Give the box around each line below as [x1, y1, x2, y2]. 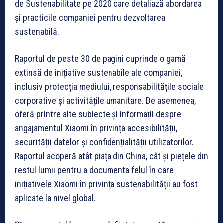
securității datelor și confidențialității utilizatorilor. [15, 136, 194, 147]
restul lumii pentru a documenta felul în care [15, 164, 174, 175]
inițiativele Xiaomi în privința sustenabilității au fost [15, 178, 198, 189]
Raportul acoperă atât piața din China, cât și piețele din [15, 150, 208, 161]
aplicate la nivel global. [15, 192, 96, 203]
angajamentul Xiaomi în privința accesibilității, [15, 122, 177, 133]
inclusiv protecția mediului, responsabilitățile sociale [15, 81, 204, 92]
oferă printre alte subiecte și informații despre [15, 109, 181, 119]
